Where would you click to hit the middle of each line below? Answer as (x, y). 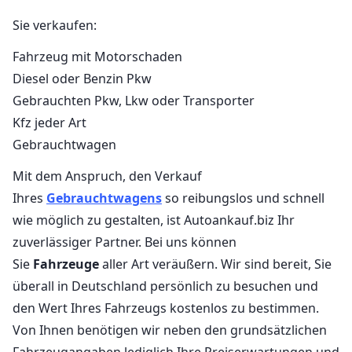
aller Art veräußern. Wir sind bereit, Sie (215, 264)
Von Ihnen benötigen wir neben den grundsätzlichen (170, 330)
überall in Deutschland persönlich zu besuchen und (165, 286)
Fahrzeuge (66, 264)
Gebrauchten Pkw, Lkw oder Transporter (134, 100)
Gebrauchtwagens (104, 198)
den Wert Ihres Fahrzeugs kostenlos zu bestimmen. (166, 308)
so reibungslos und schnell (243, 198)
